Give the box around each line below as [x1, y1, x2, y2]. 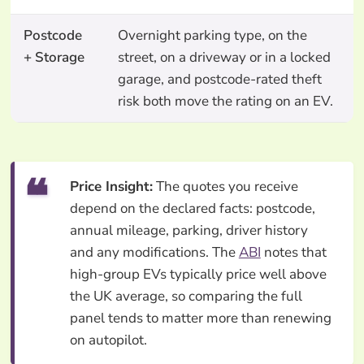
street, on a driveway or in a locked [117, 47, 331, 67]
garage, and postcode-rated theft [117, 69, 322, 89]
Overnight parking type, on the [117, 25, 307, 45]
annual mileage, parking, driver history [69, 220, 308, 240]
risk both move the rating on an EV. [117, 91, 333, 110]
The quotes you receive [152, 176, 298, 196]
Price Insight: [69, 176, 153, 196]
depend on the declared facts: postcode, [69, 198, 315, 218]
